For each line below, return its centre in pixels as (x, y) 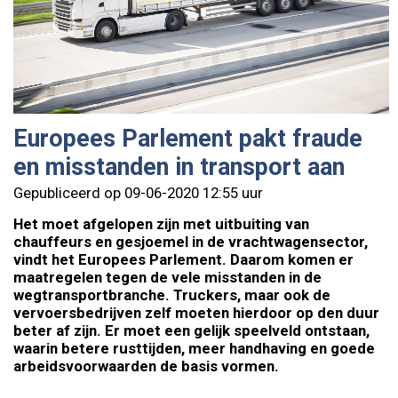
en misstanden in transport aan (179, 167)
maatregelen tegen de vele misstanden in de (167, 278)
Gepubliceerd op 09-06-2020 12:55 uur (138, 193)
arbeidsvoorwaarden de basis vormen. (148, 366)
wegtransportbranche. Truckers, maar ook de (172, 295)
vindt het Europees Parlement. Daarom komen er (183, 260)
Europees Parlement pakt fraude (188, 139)
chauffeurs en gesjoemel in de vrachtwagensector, (191, 242)
